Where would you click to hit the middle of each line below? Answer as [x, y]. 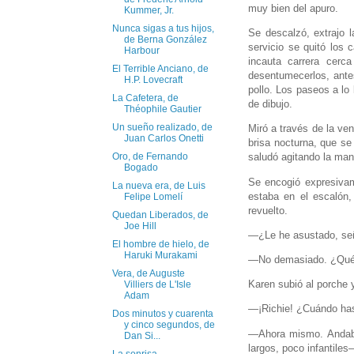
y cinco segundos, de [169, 325]
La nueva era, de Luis [158, 186]
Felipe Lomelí [153, 197]
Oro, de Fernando [150, 157]
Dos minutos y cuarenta [162, 314]
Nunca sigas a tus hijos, [163, 29]
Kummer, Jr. [149, 11]
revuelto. [268, 210]
